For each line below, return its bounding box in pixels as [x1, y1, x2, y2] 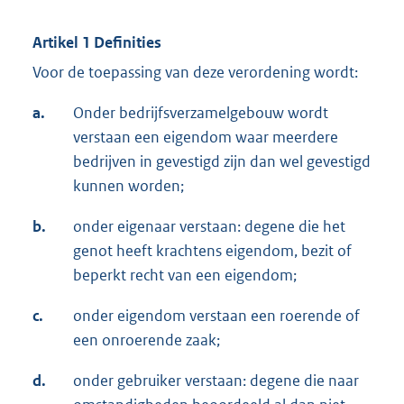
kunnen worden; [73, 176, 184, 197]
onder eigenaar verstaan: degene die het [73, 216, 345, 237]
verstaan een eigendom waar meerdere [73, 127, 338, 148]
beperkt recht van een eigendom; [73, 265, 297, 286]
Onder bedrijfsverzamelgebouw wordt [73, 103, 328, 124]
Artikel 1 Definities [32, 32, 161, 53]
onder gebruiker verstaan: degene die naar [73, 371, 359, 391]
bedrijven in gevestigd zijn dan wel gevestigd [73, 151, 371, 172]
